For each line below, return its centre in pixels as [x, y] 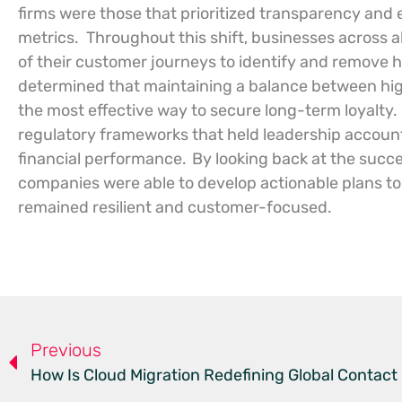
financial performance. [102, 159]
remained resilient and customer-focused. [175, 207]
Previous [66, 350]
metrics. [48, 38]
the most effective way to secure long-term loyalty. [208, 110]
